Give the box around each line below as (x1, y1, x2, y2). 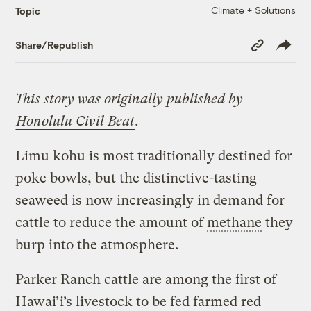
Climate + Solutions (210, 4, 296, 17)
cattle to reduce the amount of (15, 215, 208, 231)
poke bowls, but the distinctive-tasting (15, 170, 258, 187)
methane (207, 215, 262, 231)
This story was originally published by (15, 91, 244, 108)
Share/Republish (15, 38, 94, 51)
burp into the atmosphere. (15, 237, 183, 253)
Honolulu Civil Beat (16, 113, 135, 130)
